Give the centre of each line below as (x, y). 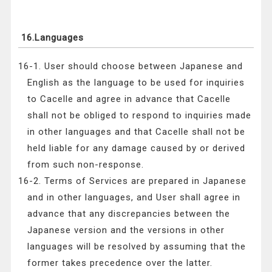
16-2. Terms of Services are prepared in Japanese (133, 181)
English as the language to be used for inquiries (136, 83)
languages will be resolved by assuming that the (137, 247)
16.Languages (53, 38)
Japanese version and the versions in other (126, 230)
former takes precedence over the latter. (120, 263)
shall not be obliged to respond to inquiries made (140, 116)
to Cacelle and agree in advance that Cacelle (129, 99)
